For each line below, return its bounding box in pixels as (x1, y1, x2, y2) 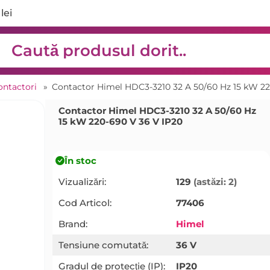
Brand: (58, 218, 87, 230)
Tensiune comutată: (58, 239, 148, 251)
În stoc (64, 155, 96, 167)
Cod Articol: (58, 196, 111, 209)
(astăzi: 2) (193, 175, 237, 187)
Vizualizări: (58, 175, 106, 187)
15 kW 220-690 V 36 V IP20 (58, 115, 183, 127)
